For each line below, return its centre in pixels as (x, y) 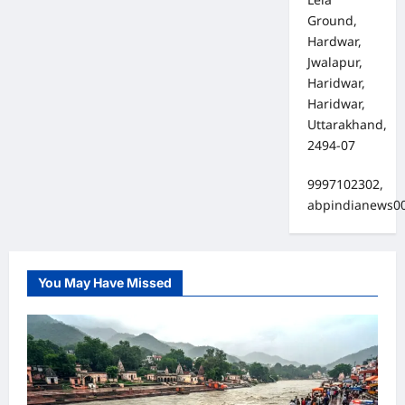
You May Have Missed (105, 283)
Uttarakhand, (347, 125)
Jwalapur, (334, 62)
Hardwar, (334, 42)
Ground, (332, 21)
